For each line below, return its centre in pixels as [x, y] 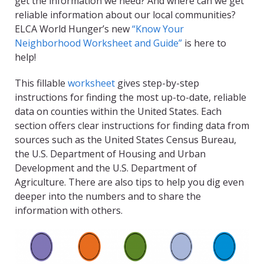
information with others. [69, 211]
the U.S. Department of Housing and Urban [110, 154]
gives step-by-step [157, 83]
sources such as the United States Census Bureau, [126, 140]
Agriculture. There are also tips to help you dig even [129, 182]
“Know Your [158, 29]
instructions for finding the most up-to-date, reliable [131, 98]
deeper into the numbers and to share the [108, 197]
